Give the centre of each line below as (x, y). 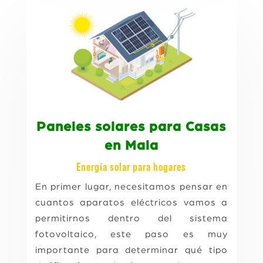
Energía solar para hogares (131, 167)
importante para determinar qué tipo (131, 250)
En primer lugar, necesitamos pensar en (131, 186)
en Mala (131, 146)
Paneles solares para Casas (131, 127)
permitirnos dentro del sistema (131, 218)
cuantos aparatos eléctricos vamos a (131, 202)
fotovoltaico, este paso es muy (131, 234)
